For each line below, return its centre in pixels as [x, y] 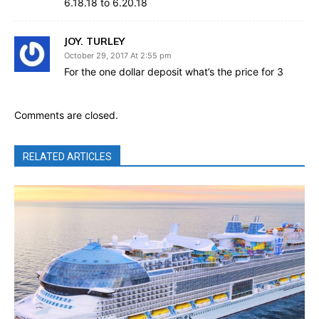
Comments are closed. [66, 115]
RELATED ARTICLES [67, 156]
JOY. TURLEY [94, 41]
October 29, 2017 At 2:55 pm [118, 55]
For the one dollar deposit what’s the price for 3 [174, 71]
